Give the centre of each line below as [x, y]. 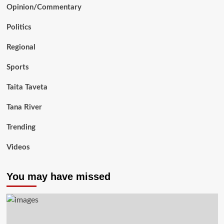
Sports [17, 67]
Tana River [24, 107]
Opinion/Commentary [44, 7]
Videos [18, 147]
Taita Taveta [27, 87]
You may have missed [58, 177]
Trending [21, 127]
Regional [21, 47]
